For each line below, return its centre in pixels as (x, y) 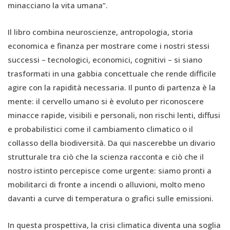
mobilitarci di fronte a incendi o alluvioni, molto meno (106, 185)
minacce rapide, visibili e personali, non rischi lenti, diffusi (114, 115)
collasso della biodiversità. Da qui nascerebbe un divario (111, 143)
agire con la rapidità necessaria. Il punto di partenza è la (112, 88)
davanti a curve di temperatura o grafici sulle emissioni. (111, 198)
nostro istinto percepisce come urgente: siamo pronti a (110, 171)
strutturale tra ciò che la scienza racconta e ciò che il (106, 157)
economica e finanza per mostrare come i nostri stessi (109, 46)
